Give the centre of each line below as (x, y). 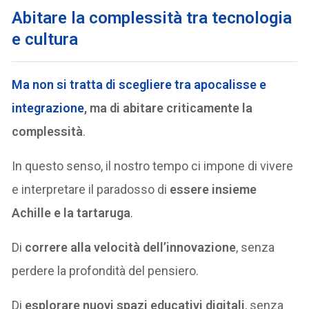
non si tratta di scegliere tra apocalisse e (150, 84)
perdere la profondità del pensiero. (106, 270)
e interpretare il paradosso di (91, 189)
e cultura (45, 39)
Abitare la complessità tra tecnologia (152, 18)
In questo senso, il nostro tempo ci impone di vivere (153, 166)
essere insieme (213, 189)
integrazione (48, 108)
